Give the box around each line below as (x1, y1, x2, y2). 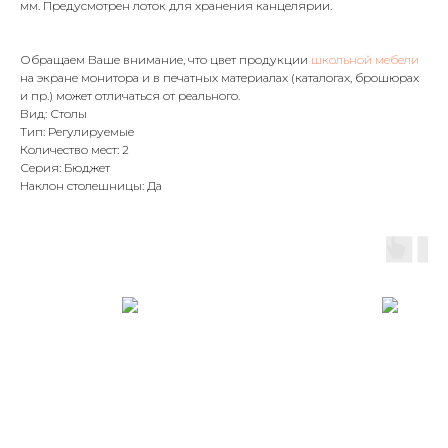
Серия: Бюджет (20, 160, 110, 175)
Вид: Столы (20, 106, 87, 121)
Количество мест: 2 (20, 142, 129, 157)
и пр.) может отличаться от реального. (20, 88, 240, 103)
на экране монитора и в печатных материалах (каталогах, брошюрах (20, 70, 419, 85)
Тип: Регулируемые (20, 124, 134, 139)
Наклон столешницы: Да (20, 178, 162, 193)
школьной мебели (311, 52, 419, 67)
